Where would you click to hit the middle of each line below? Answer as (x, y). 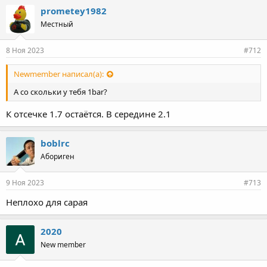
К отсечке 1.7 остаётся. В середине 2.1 (89, 114)
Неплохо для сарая (47, 202)
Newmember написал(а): (59, 74)
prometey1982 (74, 10)
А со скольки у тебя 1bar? (60, 91)
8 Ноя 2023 (25, 50)
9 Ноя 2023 (25, 183)
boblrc (55, 143)
